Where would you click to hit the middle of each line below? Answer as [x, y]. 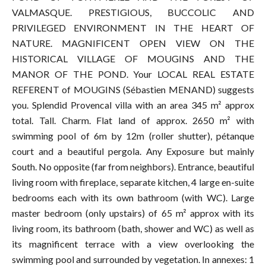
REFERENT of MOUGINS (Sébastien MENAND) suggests [133, 89]
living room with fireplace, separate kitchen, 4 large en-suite [133, 182]
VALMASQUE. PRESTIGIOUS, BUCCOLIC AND [133, 12]
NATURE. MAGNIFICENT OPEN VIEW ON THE [133, 43]
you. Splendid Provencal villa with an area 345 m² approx [133, 104]
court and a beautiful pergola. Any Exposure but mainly [133, 151]
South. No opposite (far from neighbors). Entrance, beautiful [133, 166]
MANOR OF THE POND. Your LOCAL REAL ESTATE [133, 74]
